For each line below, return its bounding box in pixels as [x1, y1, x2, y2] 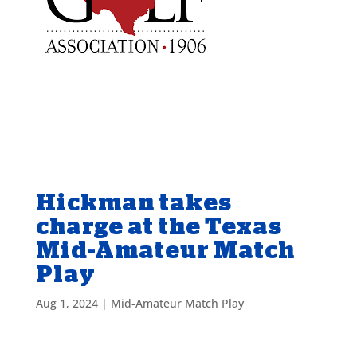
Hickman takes [35, 190, 232, 214]
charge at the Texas [35, 214, 282, 238]
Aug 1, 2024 [35, 296, 98, 311]
